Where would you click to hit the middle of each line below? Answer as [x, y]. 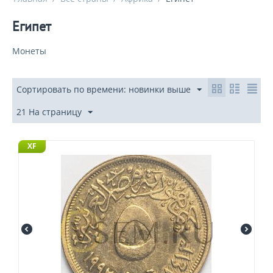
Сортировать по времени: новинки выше [104, 89]
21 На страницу [49, 112]
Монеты [29, 51]
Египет [32, 26]
